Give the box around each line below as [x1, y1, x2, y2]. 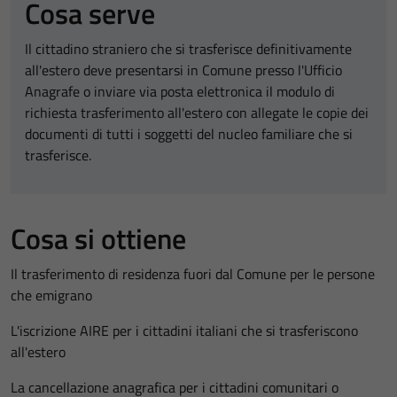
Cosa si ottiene [11, 217, 186, 260]
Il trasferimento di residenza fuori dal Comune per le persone [11, 263, 375, 284]
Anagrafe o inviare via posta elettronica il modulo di [25, 81, 335, 102]
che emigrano [11, 284, 92, 306]
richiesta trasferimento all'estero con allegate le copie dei [25, 102, 369, 123]
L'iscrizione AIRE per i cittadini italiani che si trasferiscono [11, 320, 358, 341]
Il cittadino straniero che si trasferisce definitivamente [25, 38, 352, 59]
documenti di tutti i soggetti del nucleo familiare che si [25, 123, 353, 144]
